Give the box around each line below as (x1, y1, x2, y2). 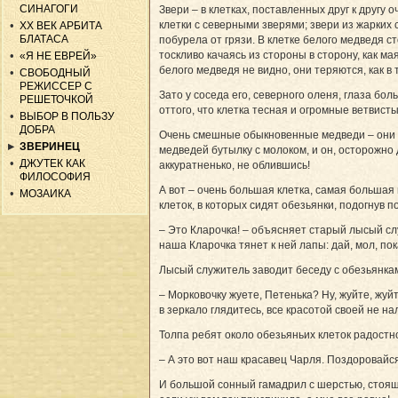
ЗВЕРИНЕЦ (20, 139, 81, 153)
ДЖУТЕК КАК (20, 156, 86, 170)
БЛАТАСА (20, 32, 69, 45)
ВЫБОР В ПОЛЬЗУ (20, 109, 115, 123)
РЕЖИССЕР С (20, 79, 93, 92)
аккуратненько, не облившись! (159, 158, 310, 171)
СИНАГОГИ (20, 2, 79, 15)
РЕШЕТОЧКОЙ (20, 92, 94, 106)
